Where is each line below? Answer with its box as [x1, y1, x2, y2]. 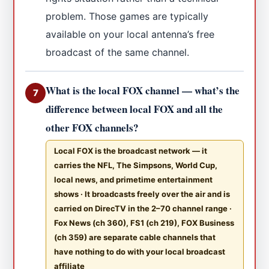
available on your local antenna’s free [46, 28, 215, 40]
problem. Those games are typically [46, 10, 209, 22]
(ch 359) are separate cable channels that [54, 232, 216, 242]
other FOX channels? [46, 119, 139, 135]
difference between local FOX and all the [46, 101, 223, 116]
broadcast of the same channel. [46, 46, 190, 58]
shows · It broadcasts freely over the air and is [54, 189, 231, 199]
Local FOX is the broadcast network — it [54, 145, 208, 156]
